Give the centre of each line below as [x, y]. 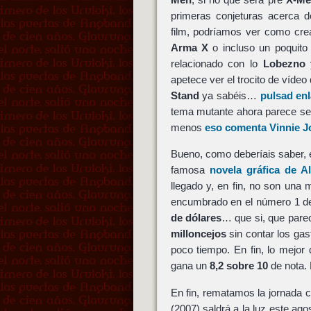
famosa [190, 170]
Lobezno [284, 64]
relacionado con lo [217, 64]
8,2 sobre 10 [238, 266]
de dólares [196, 218]
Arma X [189, 48]
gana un [190, 266]
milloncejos [198, 234]
